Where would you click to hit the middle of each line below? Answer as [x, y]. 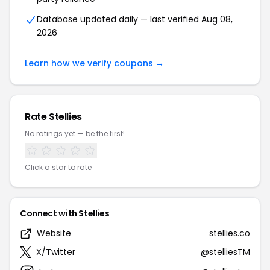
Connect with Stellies [65, 213]
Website [54, 233]
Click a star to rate [58, 167]
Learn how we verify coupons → [94, 63]
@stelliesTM [225, 252]
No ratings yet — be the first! [75, 133]
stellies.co [230, 233]
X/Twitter [56, 252]
